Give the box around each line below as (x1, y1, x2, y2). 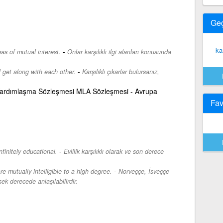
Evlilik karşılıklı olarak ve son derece (63, 146, 164, 156)
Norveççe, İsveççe (118, 166, 169, 176)
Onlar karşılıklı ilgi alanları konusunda (67, 47, 171, 56)
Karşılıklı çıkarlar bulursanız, (82, 67, 159, 76)
